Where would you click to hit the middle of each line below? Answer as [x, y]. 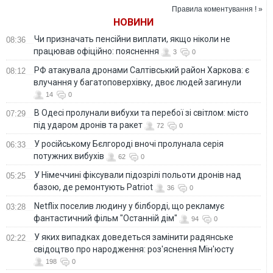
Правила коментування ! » [217, 9]
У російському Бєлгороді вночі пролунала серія [129, 144]
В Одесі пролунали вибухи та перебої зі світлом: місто [141, 112]
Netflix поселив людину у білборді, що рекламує [129, 206]
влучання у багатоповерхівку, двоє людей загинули [137, 82]
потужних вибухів [69, 156]
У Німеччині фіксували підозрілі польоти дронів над [138, 175]
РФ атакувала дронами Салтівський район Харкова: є [142, 70]
